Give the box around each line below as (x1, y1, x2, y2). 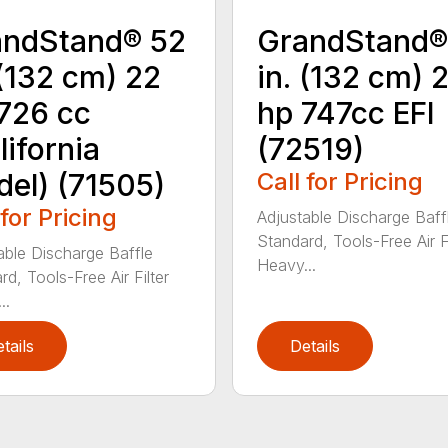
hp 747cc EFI (256, 94, 435, 131)
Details (289, 335, 340, 356)
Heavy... (256, 254, 316, 275)
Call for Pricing (256, 166, 423, 196)
